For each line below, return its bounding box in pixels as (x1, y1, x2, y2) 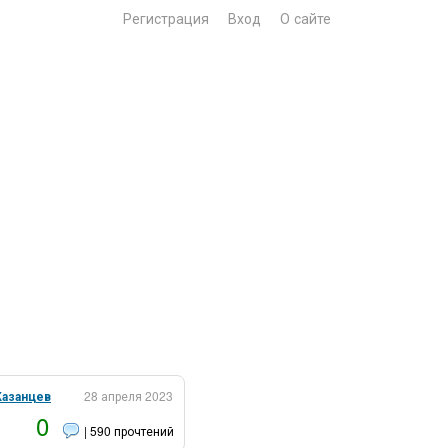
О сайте (280, 8, 331, 28)
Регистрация (123, 8, 209, 28)
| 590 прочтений (84, 422, 174, 439)
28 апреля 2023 (84, 387, 173, 404)
